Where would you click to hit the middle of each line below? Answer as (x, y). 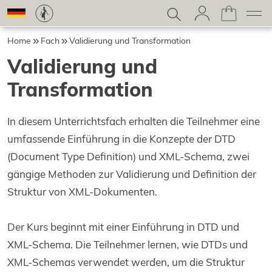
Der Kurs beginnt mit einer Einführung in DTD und (123, 227)
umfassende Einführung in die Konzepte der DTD (121, 139)
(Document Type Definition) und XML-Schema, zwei (128, 157)
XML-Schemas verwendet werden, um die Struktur (126, 262)
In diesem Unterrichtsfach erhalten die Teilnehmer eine (134, 121)
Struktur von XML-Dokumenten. (82, 192)
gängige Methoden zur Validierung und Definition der (132, 174)
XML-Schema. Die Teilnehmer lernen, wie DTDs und (127, 245)
